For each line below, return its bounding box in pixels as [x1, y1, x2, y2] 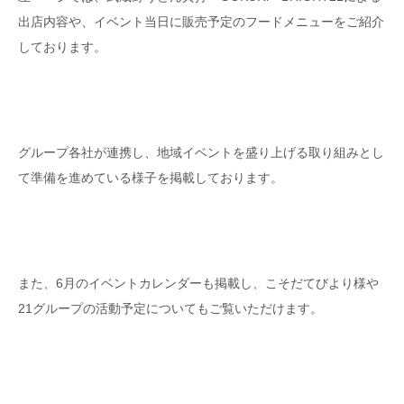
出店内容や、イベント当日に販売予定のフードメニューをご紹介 [18, 14, 384, 29]
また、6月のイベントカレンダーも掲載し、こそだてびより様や [18, 275, 379, 290]
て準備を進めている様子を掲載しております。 [18, 170, 283, 185]
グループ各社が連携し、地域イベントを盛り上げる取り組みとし [18, 144, 384, 160]
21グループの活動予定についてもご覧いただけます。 [18, 300, 323, 316]
